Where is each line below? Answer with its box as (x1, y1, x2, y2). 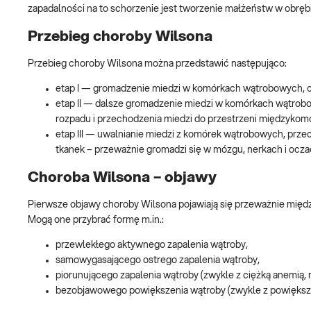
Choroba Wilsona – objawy (28, 169, 217, 185)
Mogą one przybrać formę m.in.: (28, 215, 164, 226)
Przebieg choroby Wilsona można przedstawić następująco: (28, 59, 287, 69)
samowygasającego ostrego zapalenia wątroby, (56, 255, 260, 266)
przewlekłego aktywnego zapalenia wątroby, (56, 240, 248, 251)
